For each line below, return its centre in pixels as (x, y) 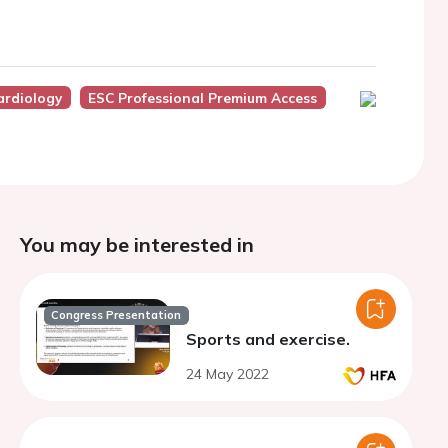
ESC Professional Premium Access (203, 97)
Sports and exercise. (268, 339)
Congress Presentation (116, 315)
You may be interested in (137, 244)
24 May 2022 (227, 374)
